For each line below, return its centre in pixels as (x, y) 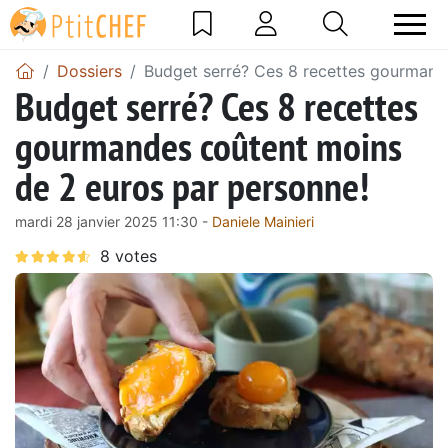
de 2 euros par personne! (192, 185)
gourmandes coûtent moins (208, 145)
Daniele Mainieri (263, 221)
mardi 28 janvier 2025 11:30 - (113, 221)
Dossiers (89, 70)
